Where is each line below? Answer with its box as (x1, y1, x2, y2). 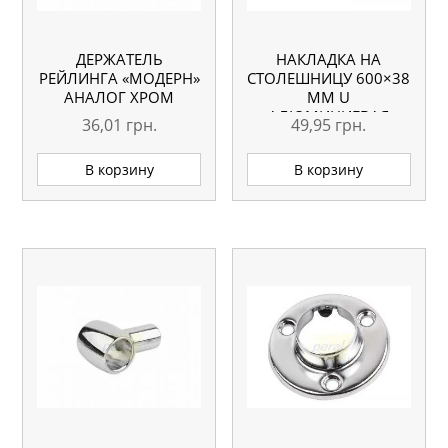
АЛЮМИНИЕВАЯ (267, 106, 390, 127)
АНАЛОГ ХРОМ (64, 87, 175, 108)
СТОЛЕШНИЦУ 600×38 (247, 68, 411, 89)
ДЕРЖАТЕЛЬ (75, 49, 163, 70)
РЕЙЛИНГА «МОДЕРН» (38, 68, 200, 89)
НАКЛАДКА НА (276, 49, 382, 70)
